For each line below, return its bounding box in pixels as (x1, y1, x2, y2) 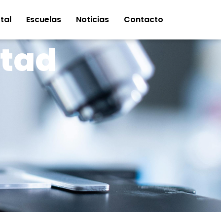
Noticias (76, 14, 109, 25)
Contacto (124, 14, 163, 25)
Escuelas (26, 14, 61, 25)
